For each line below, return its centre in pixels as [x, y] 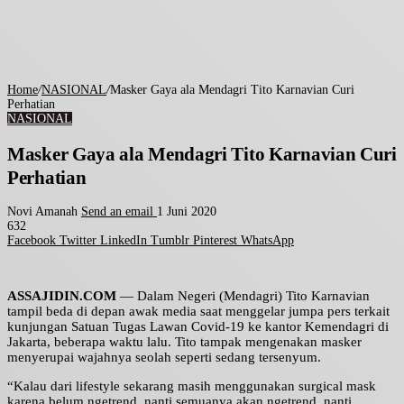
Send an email [117, 212]
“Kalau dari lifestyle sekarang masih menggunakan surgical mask [192, 386]
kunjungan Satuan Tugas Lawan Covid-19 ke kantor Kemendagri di [198, 327]
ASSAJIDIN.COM [62, 296]
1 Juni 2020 [187, 212]
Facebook [32, 241]
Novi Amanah [42, 212]
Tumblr [170, 241]
